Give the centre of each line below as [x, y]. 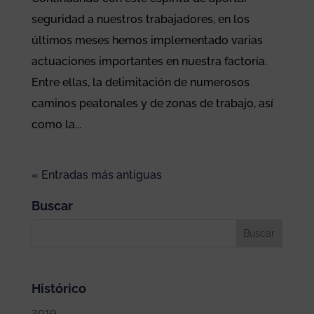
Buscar [52, 206]
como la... [56, 125]
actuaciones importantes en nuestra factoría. [149, 62]
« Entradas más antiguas [96, 175]
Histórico [59, 289]
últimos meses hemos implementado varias [147, 41]
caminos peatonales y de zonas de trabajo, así [152, 104]
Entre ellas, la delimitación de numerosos [140, 83]
